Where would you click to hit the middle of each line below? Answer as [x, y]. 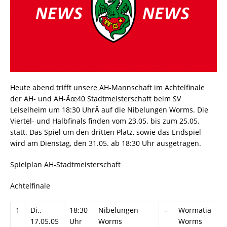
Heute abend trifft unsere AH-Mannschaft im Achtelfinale [107, 88]
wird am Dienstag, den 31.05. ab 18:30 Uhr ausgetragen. [106, 143]
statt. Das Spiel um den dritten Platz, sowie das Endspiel [106, 132]
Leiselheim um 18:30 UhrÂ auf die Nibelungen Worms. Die [109, 110]
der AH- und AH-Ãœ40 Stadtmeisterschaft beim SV [96, 99]
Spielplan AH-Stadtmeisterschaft [65, 165]
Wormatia [195, 210]
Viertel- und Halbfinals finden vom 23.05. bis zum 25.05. [105, 121]
